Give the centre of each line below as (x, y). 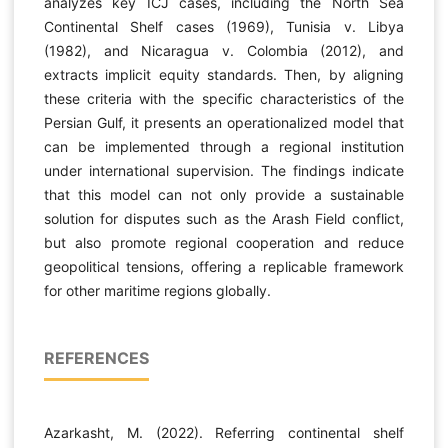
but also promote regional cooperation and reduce (224, 242)
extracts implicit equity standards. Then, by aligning (224, 74)
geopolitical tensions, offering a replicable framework (224, 266)
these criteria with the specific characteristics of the (224, 98)
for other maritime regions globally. (157, 290)
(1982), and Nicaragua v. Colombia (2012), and (224, 50)
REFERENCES (96, 357)
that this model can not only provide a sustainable (224, 194)
